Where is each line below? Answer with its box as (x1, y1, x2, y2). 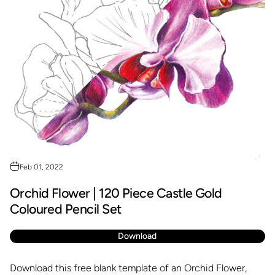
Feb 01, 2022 (19, 163, 63, 172)
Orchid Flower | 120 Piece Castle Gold (9, 185, 222, 201)
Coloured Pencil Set (9, 201, 122, 217)
